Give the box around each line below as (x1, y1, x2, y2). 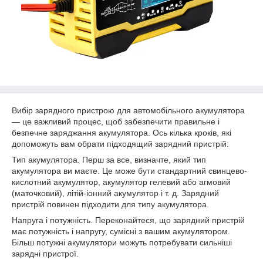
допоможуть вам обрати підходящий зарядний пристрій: (12, 139, 229, 149)
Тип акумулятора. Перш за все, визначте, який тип (12, 155, 206, 164)
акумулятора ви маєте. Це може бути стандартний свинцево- (12, 166, 247, 176)
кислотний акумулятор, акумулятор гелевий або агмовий (12, 177, 231, 187)
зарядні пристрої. (12, 249, 79, 258)
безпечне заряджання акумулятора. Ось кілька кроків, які (12, 128, 231, 137)
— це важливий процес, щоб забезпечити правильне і (12, 117, 220, 126)
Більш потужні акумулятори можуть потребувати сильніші (12, 238, 232, 247)
